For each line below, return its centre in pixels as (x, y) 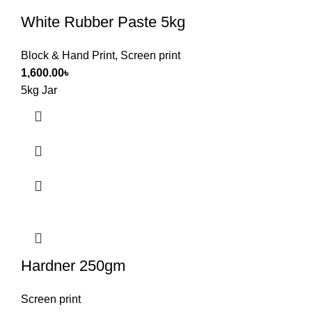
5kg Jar (39, 90)
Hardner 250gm (73, 265)
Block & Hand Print (68, 55)
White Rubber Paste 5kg (103, 22)
